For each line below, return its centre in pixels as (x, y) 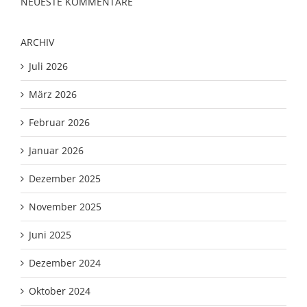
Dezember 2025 (65, 179)
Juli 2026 (48, 66)
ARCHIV (37, 42)
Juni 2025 (50, 235)
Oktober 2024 (60, 291)
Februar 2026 (59, 123)
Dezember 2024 (65, 263)
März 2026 (53, 95)
